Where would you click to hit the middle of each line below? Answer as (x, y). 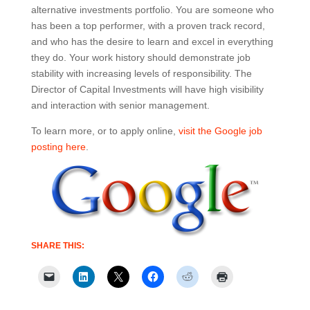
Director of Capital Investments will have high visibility (147, 89)
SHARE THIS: (57, 246)
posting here (58, 147)
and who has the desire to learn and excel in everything (152, 42)
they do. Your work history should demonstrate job (140, 57)
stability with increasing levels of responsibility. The (141, 73)
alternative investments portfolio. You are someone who (152, 10)
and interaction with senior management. (120, 105)
